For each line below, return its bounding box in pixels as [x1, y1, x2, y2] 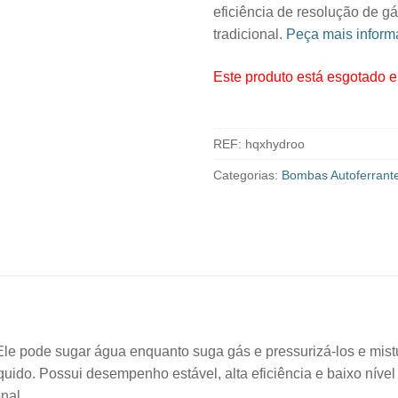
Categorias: [213, 168, 282, 183]
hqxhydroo [245, 137, 305, 152]
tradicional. [213, 27, 286, 43]
